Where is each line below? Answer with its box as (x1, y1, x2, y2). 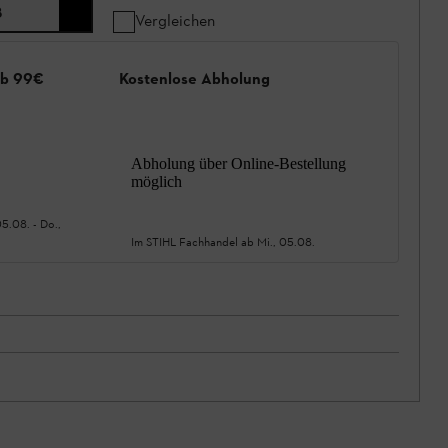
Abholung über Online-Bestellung (131, 154, 346, 172)
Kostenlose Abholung (119, 69, 270, 89)
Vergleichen (135, 11, 215, 30)
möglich (131, 172, 182, 190)
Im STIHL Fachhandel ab (131, 234, 257, 249)
